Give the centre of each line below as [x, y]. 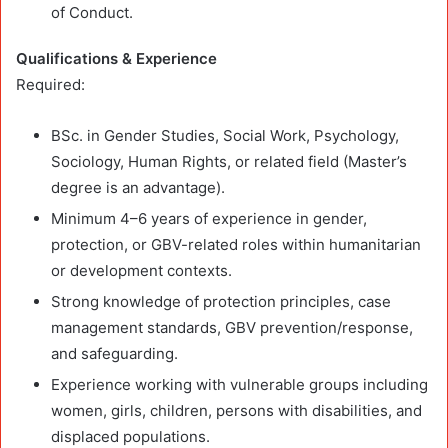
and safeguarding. [114, 353]
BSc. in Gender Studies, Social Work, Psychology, [225, 135]
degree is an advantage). [138, 187]
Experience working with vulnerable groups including [239, 384]
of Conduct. [92, 12]
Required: [50, 84]
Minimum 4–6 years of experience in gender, [209, 218]
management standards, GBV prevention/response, [232, 327]
